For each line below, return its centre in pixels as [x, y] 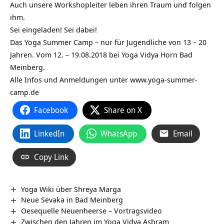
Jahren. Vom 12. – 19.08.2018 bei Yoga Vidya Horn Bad [101, 54]
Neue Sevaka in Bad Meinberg [72, 200]
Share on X [123, 110]
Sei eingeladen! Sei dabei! [53, 29]
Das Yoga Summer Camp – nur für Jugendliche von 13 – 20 [108, 42]
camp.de [24, 92]
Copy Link [51, 157]
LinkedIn [49, 133]
